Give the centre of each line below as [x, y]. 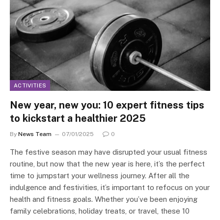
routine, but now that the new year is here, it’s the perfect [107, 164]
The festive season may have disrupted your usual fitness [109, 152]
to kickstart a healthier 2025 [78, 119]
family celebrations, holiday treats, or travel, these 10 [100, 211]
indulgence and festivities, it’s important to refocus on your [110, 188]
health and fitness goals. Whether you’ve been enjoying [104, 199]
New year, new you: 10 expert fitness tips [107, 105]
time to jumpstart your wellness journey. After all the [100, 176]
